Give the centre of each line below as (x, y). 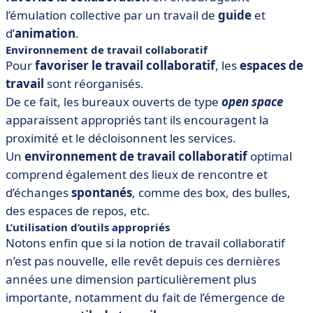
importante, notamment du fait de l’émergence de (145, 297)
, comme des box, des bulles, (211, 192)
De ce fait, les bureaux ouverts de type (114, 101)
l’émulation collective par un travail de (112, 15)
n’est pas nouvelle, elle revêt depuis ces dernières (143, 261)
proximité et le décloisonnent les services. (121, 138)
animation (45, 33)
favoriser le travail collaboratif (125, 65)
